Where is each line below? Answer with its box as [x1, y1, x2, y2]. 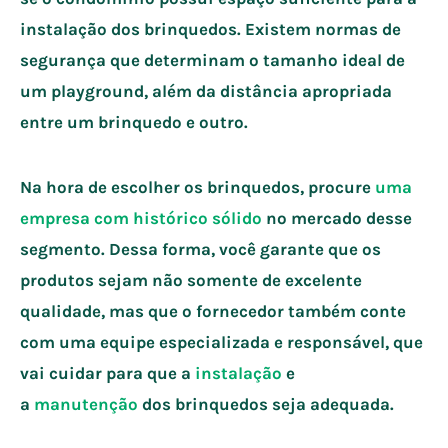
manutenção [34, 393, 138, 414]
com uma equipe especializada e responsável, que [20, 331, 423, 352]
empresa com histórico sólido [20, 207, 262, 228]
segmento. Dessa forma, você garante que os [20, 238, 381, 259]
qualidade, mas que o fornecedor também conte [20, 300, 406, 321]
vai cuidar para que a [20, 362, 195, 383]
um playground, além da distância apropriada [20, 80, 392, 101]
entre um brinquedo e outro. [20, 111, 252, 132]
